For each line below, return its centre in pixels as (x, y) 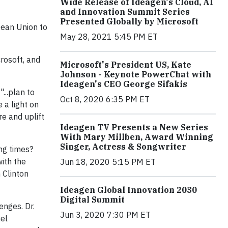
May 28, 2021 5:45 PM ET (109, 37)
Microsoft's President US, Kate (126, 65)
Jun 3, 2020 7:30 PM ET (105, 215)
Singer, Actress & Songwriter (123, 147)
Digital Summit (92, 199)
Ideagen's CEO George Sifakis (124, 84)
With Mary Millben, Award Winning (137, 137)
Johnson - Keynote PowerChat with (136, 74)
